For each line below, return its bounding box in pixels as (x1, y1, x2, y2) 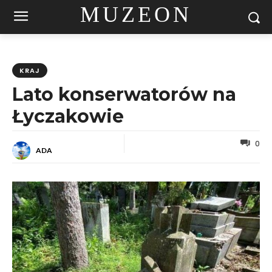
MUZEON (80, 2, 192, 27)
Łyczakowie (12, 105, 124, 127)
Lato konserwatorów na (12, 83, 236, 106)
